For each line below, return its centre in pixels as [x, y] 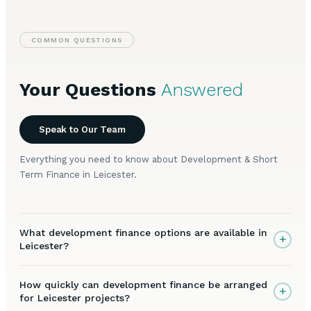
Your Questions [90, 90]
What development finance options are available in [143, 232]
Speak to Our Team [82, 129]
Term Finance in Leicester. [78, 174]
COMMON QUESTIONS [77, 40]
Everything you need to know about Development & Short [149, 159]
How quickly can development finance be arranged [143, 284]
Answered [202, 90]
